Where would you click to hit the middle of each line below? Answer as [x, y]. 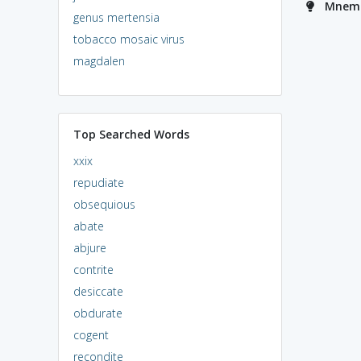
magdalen [99, 60]
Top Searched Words [131, 134]
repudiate [98, 182]
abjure [89, 247]
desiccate [98, 291]
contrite [93, 269]
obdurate [98, 313]
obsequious [104, 204]
